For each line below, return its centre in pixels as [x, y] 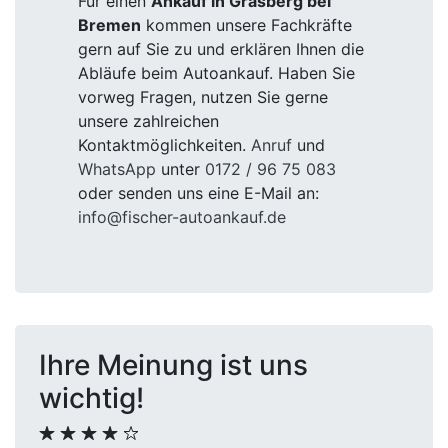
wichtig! [91, 398]
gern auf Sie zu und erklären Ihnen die [221, 49]
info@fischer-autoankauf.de [182, 217]
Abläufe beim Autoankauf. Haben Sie [216, 73]
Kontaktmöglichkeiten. [164, 145]
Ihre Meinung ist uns [173, 365]
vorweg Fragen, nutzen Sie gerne [203, 97]
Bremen [109, 25]
